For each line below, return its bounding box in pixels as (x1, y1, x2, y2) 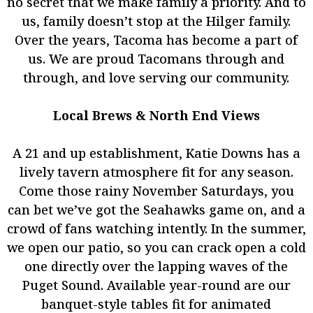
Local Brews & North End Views (52, 107, 260, 124)
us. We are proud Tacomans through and (28, 50, 285, 67)
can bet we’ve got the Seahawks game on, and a (7, 201, 305, 218)
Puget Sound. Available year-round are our (22, 277, 291, 293)
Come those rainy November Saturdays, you (18, 182, 294, 199)
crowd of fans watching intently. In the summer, (6, 220, 306, 237)
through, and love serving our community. (23, 69, 290, 86)
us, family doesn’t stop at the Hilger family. (22, 13, 291, 29)
